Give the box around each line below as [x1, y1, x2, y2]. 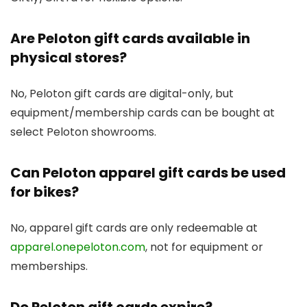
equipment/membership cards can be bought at [10, 104, 275, 121]
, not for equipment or [145, 238, 263, 255]
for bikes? [10, 182, 79, 201]
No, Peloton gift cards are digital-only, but [10, 85, 234, 101]
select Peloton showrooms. [10, 123, 156, 140]
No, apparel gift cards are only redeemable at [10, 219, 258, 236]
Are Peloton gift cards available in [10, 28, 250, 48]
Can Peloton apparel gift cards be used [10, 162, 286, 182]
